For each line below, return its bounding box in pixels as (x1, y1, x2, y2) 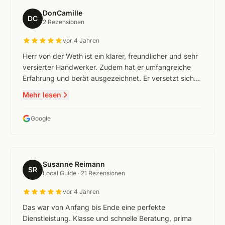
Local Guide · (43, 169, 81, 177)
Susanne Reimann (43, 160, 105, 168)
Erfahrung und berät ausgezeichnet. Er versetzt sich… (23, 74, 200, 82)
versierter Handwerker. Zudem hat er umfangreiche (23, 63, 191, 71)
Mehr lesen (23, 90, 61, 99)
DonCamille (43, 9, 82, 17)
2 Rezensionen (43, 18, 84, 26)
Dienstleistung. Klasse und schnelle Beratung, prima (23, 214, 192, 222)
